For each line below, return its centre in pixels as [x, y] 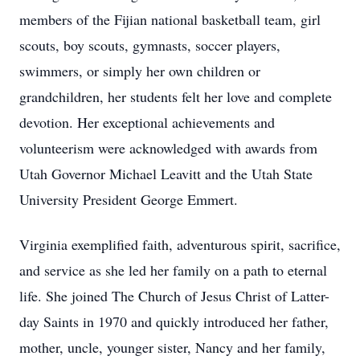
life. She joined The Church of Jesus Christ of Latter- [174, 296]
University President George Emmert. [129, 199]
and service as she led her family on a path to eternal [173, 270]
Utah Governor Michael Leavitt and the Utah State [166, 174]
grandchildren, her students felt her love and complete [176, 96]
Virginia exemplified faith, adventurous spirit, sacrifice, [180, 244]
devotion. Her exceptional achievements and [147, 122]
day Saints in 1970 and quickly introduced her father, [174, 321]
